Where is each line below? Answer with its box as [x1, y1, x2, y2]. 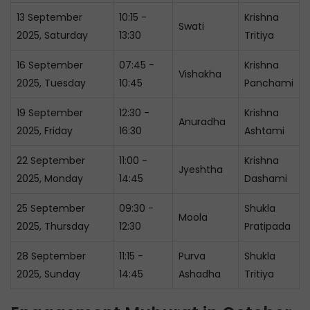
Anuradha [179, 115, 226, 129]
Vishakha [179, 67, 221, 81]
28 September [17, 249, 86, 263]
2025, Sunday [17, 267, 80, 281]
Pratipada [244, 219, 291, 233]
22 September [17, 154, 85, 167]
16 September [17, 58, 83, 72]
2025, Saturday [17, 28, 88, 42]
